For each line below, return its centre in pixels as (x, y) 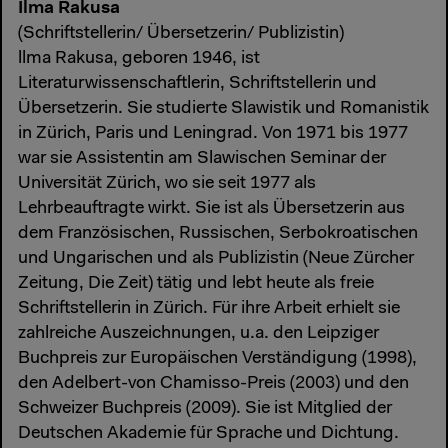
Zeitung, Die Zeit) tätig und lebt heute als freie (196, 283)
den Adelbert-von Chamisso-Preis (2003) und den (213, 383)
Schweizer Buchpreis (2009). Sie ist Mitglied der (205, 408)
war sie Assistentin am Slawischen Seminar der (202, 158)
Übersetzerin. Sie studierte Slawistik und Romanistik (223, 108)
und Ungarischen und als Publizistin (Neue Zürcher (216, 258)
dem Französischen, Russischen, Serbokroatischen (218, 233)
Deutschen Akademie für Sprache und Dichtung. (208, 433)
